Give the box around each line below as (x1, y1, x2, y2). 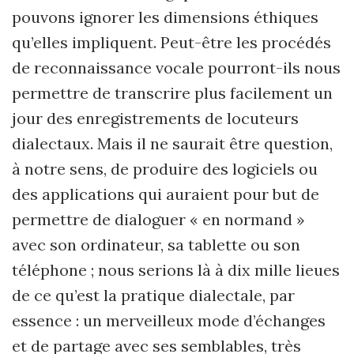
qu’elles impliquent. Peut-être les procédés (12, 32, 331, 52)
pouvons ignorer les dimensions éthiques (12, 7, 318, 27)
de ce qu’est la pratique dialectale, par (12, 285, 295, 305)
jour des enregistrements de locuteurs (12, 108, 299, 128)
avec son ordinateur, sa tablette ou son (12, 235, 300, 254)
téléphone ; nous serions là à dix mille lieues (12, 260, 340, 280)
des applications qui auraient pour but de (12, 184, 319, 204)
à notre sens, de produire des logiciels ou (12, 159, 318, 179)
